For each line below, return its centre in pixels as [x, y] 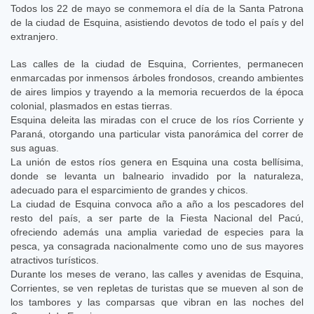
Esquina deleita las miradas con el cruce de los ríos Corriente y [157, 120]
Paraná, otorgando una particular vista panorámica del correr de [157, 134]
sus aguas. [35, 148]
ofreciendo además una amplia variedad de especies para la [157, 232]
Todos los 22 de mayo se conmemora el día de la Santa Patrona [157, 8]
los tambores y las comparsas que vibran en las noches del [157, 302]
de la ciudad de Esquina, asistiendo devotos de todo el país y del [157, 22]
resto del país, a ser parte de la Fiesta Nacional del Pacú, [157, 218]
